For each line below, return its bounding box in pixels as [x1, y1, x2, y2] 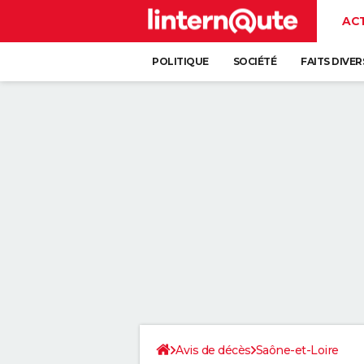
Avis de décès [175, 343, 251, 357]
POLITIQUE [152, 55, 209, 67]
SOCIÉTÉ [232, 55, 276, 67]
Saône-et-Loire [255, 343, 339, 357]
